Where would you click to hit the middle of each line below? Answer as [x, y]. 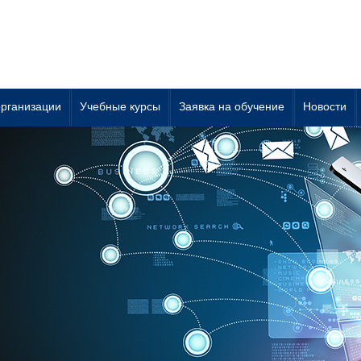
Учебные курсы [120, 106]
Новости [325, 106]
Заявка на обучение [232, 106]
